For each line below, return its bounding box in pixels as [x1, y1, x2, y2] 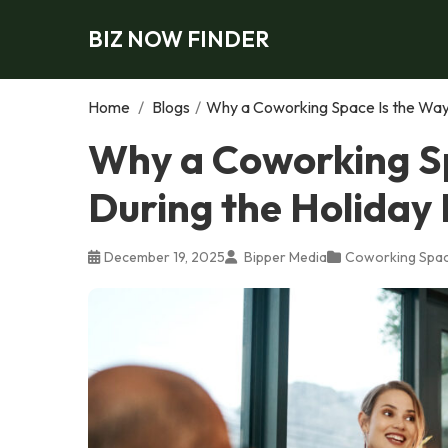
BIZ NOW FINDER [88, 24, 269, 53]
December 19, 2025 [104, 247, 225, 266]
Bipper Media [241, 247, 327, 266]
